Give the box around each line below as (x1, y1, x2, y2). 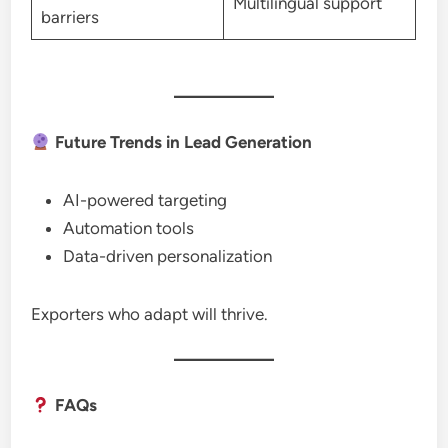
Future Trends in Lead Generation (50, 132, 312, 152)
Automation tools (63, 218, 195, 238)
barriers (40, 6, 99, 27)
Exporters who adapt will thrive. (31, 304, 269, 324)
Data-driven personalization (63, 246, 273, 266)
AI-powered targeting (63, 190, 228, 210)
